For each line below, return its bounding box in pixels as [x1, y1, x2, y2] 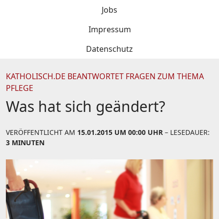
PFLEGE [6, 83, 33, 93]
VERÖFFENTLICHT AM [6, 128, 77, 137]
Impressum [88, 24, 131, 35]
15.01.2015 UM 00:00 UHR [77, 128, 163, 137]
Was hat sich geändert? [6, 96, 165, 116]
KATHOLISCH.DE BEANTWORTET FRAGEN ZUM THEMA [6, 71, 204, 82]
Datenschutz [86, 44, 133, 54]
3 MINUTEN [6, 138, 44, 147]
